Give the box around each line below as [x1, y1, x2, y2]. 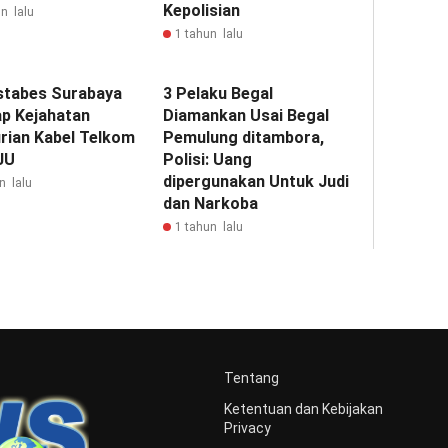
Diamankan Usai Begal [163, 106, 330, 126]
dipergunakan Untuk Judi [163, 172, 350, 192]
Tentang [224, 370, 279, 387]
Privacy [224, 420, 271, 437]
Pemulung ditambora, [163, 128, 325, 148]
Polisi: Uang [163, 150, 253, 170]
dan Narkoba [163, 194, 259, 214]
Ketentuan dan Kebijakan [224, 401, 383, 418]
